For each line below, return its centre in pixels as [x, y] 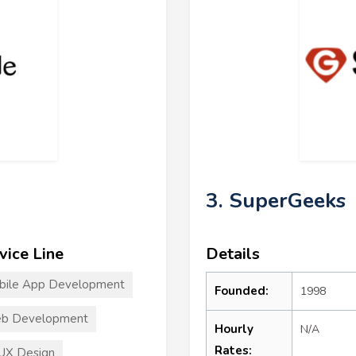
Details [233, 253]
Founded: [242, 290]
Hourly [234, 329]
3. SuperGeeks [276, 200]
